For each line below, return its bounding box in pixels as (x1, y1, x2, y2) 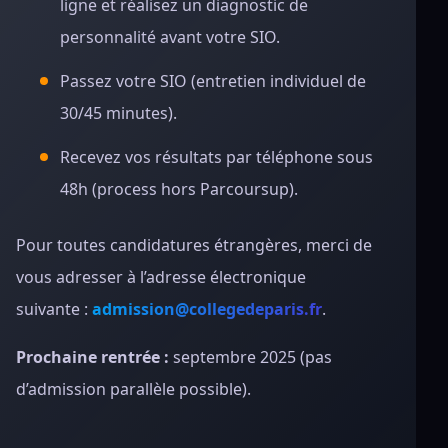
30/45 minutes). (60, 102, 177, 124)
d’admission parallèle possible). (16, 378, 251, 400)
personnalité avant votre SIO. (60, 26, 280, 48)
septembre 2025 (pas (169, 346, 332, 368)
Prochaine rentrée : (16, 346, 169, 368)
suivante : (16, 298, 92, 320)
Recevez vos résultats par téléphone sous (60, 146, 373, 168)
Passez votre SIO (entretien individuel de (60, 70, 366, 92)
